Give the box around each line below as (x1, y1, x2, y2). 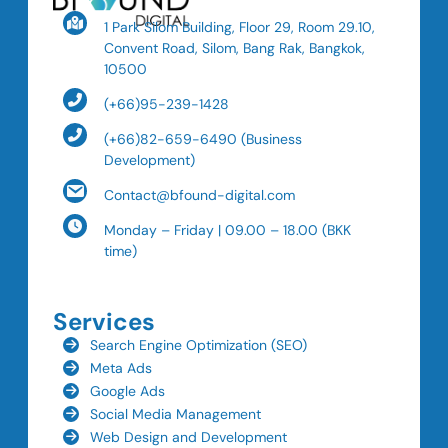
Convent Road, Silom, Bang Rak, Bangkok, (104, 39, 365, 58)
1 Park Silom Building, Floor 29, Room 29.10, (104, 18, 375, 37)
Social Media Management (90, 405, 261, 424)
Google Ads (90, 382, 165, 401)
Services (53, 306, 155, 338)
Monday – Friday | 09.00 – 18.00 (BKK (104, 221, 351, 240)
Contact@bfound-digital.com (104, 186, 295, 205)
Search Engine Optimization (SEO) (90, 336, 307, 355)
